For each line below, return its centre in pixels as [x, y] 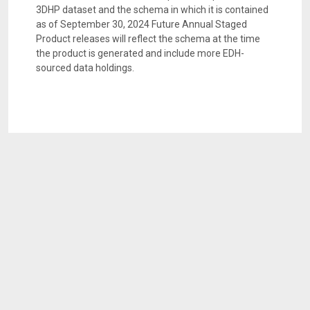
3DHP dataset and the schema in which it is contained [152, 10]
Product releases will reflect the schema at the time [148, 39]
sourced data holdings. [85, 68]
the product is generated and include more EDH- [140, 54]
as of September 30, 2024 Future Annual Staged [142, 25]
